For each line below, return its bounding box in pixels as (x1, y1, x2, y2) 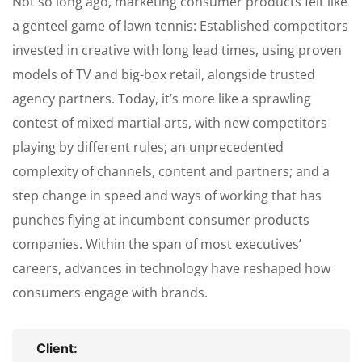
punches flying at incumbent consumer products (12, 211, 309, 229)
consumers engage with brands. (12, 284, 208, 301)
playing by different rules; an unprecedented (12, 138, 284, 156)
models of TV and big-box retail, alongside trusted (12, 65, 315, 83)
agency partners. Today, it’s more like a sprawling (12, 90, 311, 107)
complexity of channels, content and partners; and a (12, 162, 330, 180)
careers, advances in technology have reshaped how (12, 259, 330, 277)
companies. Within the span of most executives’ (12, 235, 301, 253)
